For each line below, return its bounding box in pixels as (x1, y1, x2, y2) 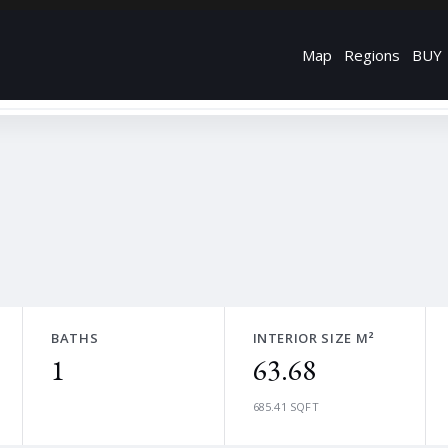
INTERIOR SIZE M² (252, 329, 375, 347)
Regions (344, 45, 400, 65)
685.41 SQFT (252, 399, 319, 414)
